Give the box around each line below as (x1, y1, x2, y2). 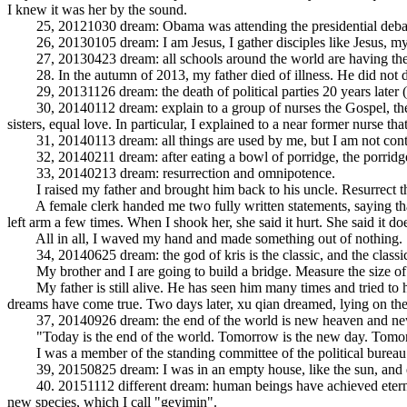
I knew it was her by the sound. (7, 2, 187, 17)
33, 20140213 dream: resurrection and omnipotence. (7, 165, 335, 181)
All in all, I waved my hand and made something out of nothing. (7, 231, 402, 246)
